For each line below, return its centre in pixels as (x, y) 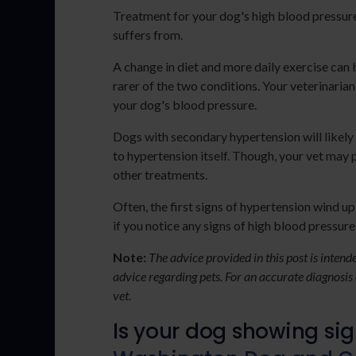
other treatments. (160, 175)
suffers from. (148, 35)
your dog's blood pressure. (185, 105)
